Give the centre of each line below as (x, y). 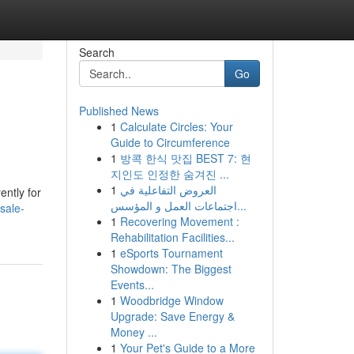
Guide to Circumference (170, 142)
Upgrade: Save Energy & (172, 316)
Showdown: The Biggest (171, 269)
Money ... (134, 332)
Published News (119, 111)
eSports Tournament (171, 253)
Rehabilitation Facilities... (172, 237)
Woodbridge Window (171, 300)
